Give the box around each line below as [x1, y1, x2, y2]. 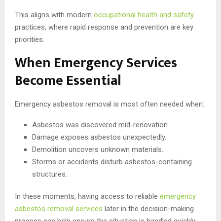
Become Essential [15, 69, 121, 92]
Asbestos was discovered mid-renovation [32, 120, 168, 129]
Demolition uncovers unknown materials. [32, 145, 163, 154]
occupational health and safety [94, 10, 194, 19]
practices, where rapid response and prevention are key [15, 22, 193, 32]
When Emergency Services [15, 51, 177, 74]
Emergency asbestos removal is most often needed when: [15, 99, 204, 109]
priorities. [15, 35, 44, 44]
